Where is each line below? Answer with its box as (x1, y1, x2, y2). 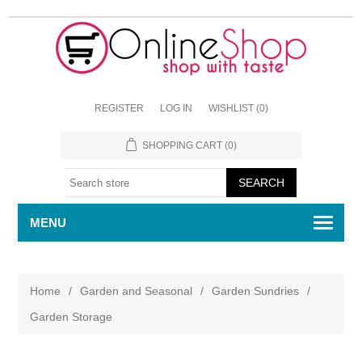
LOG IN (159, 103, 192, 114)
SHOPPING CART (141, 140, 222, 151)
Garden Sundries (212, 284, 300, 297)
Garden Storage (30, 310, 113, 323)
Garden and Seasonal (80, 284, 193, 297)
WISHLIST (208, 103, 254, 114)
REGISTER (94, 103, 144, 114)
